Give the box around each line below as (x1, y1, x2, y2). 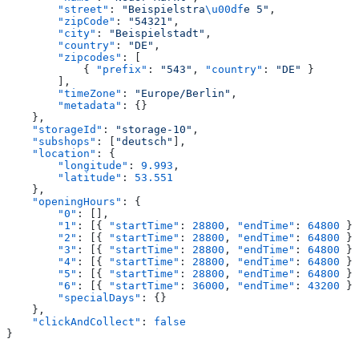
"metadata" (6, 99, 122, 112)
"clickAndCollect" (6, 316, 141, 329)
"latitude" (6, 171, 122, 184)
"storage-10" (115, 123, 192, 136)
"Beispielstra (122, 3, 205, 16)
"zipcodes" (6, 51, 122, 64)
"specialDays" (6, 292, 141, 305)
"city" (6, 27, 96, 40)
